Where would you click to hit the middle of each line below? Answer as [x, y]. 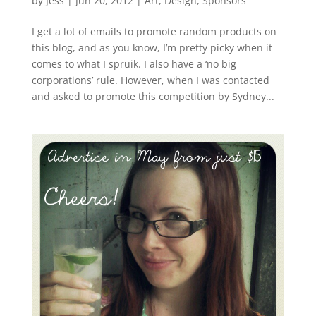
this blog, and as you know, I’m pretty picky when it [152, 48]
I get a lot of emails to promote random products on [154, 32]
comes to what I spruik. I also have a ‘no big [134, 64]
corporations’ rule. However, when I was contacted [150, 80]
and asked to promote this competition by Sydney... [153, 97]
